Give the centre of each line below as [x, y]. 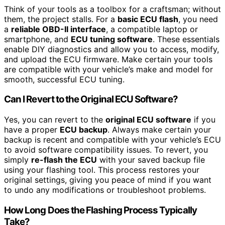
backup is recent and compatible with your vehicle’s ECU [113, 140]
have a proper [32, 130]
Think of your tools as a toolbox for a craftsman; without [113, 9]
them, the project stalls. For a [61, 19]
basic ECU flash [148, 19]
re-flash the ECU [64, 160]
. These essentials [186, 39]
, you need [198, 19]
